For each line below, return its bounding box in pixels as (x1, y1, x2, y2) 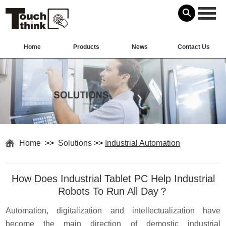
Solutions (58, 138, 92, 147)
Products (73, 43, 99, 51)
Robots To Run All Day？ (58, 185, 168, 197)
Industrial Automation (105, 138, 181, 147)
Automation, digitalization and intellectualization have (6, 206, 220, 215)
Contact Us (177, 43, 210, 51)
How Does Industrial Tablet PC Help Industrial (11, 173, 215, 184)
